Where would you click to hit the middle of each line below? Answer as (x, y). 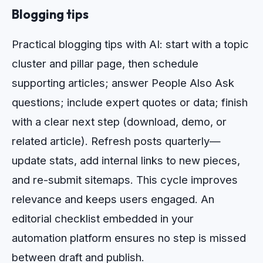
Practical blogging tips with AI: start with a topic (130, 44)
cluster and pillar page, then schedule (105, 63)
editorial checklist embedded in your (103, 218)
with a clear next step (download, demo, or (119, 121)
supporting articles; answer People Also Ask (123, 82)
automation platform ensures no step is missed (129, 237)
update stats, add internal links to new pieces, (126, 160)
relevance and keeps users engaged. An (113, 199)
